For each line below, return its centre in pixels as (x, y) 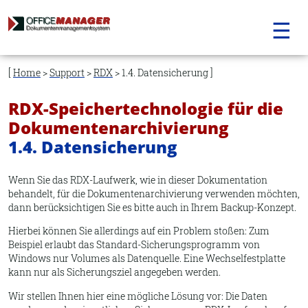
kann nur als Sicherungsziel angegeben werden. (114, 272)
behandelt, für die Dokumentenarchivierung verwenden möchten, (154, 194)
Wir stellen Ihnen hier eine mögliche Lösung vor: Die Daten (138, 296)
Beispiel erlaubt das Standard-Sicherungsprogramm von (134, 245)
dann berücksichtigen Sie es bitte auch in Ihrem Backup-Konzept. (152, 207)
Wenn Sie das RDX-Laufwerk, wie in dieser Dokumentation (138, 180)
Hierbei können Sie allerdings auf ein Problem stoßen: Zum (139, 231)
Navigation (151, 60)
